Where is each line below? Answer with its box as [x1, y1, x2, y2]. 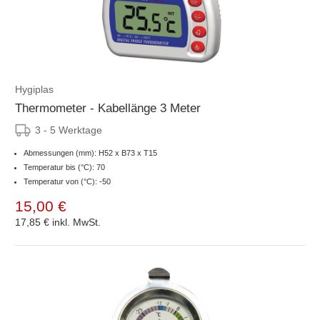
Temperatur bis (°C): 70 [24, 162, 105, 171]
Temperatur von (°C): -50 [24, 176, 111, 186]
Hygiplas [15, 83, 54, 95]
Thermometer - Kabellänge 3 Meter [15, 101, 201, 115]
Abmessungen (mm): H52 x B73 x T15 [24, 148, 157, 157]
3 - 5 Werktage [35, 124, 102, 136]
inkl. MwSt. [52, 216, 101, 228]
